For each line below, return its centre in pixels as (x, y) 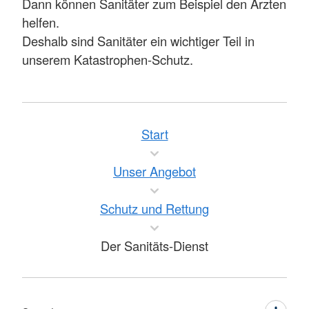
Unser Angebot (154, 171)
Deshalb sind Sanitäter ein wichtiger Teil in (138, 41)
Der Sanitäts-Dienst (154, 246)
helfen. (41, 22)
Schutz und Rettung (154, 209)
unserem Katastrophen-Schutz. (108, 60)
